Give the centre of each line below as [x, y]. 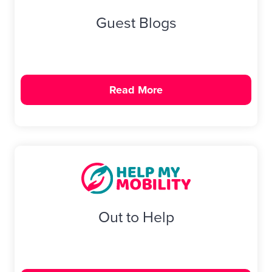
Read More [136, 90]
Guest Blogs [136, 23]
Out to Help [136, 217]
